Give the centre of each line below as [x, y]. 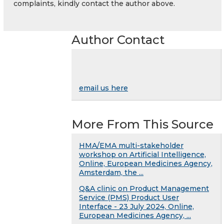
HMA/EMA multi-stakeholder [131, 145]
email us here [103, 88]
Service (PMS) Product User [129, 197]
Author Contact [118, 39]
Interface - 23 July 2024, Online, [136, 206]
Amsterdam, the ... [111, 172]
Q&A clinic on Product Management [144, 188]
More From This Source [142, 124]
